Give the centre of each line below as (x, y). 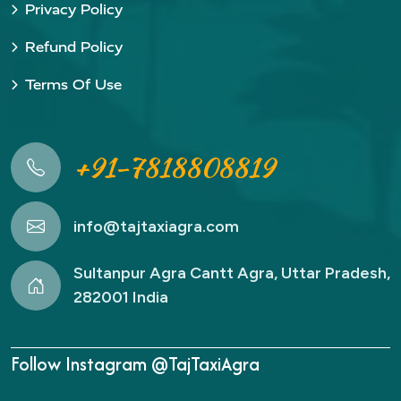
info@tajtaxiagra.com (156, 226)
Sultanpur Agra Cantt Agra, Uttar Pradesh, (232, 273)
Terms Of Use (73, 85)
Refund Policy (74, 47)
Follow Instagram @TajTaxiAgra (135, 364)
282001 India (121, 297)
